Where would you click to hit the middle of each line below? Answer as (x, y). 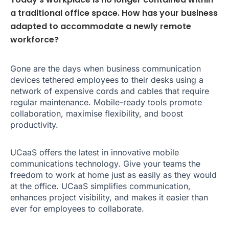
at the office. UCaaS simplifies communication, (100, 186)
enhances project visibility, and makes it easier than (109, 198)
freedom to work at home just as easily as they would (113, 175)
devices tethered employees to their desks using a (107, 80)
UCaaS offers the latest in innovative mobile (95, 153)
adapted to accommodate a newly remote (101, 27)
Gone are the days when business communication (106, 69)
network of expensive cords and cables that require (110, 91)
